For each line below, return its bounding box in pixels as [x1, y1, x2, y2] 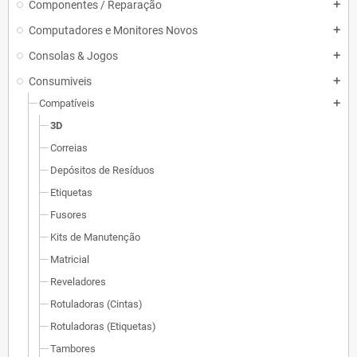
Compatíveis [39, 97, 95, 109]
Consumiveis [29, 75, 92, 88]
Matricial [50, 253, 89, 265]
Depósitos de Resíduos [50, 164, 155, 176]
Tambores [50, 343, 96, 355]
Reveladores [50, 276, 106, 288]
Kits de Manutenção [50, 231, 140, 243]
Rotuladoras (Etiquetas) [50, 320, 156, 332]
